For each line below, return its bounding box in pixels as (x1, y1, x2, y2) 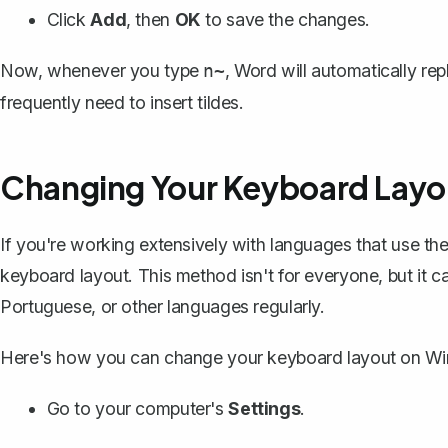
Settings (228, 397, 301, 419)
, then (126, 8, 175, 30)
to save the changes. (200, 8, 370, 30)
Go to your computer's (46, 397, 229, 419)
